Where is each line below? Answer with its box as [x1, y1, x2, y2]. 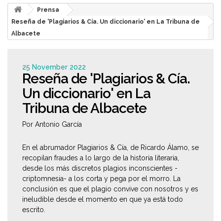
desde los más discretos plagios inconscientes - [22, 164, 178, 172]
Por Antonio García [22, 120, 82, 128]
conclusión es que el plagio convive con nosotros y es [22, 185, 198, 193]
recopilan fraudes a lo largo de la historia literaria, [22, 154, 179, 162]
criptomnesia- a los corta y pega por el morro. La [22, 175, 181, 183]
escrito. [22, 206, 45, 214]
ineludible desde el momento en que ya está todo [22, 195, 183, 203]
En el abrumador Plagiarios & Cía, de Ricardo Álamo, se [22, 144, 199, 151]
